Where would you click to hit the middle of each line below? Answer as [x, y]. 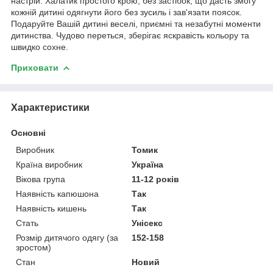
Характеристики [50, 107]
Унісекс [147, 223]
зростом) [34, 247]
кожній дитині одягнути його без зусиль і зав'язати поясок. [126, 12]
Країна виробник [49, 164]
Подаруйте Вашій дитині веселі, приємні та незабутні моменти [136, 23]
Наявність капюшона [57, 193]
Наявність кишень [51, 208]
